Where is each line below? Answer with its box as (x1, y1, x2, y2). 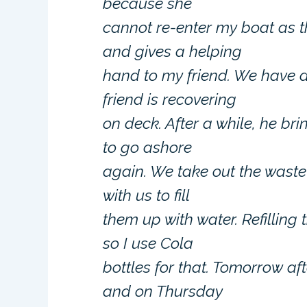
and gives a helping (103, 42, 243, 60)
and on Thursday (103, 282, 223, 300)
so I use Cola (103, 234, 194, 252)
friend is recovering (103, 90, 237, 108)
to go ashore (103, 138, 193, 156)
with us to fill (103, 186, 191, 204)
